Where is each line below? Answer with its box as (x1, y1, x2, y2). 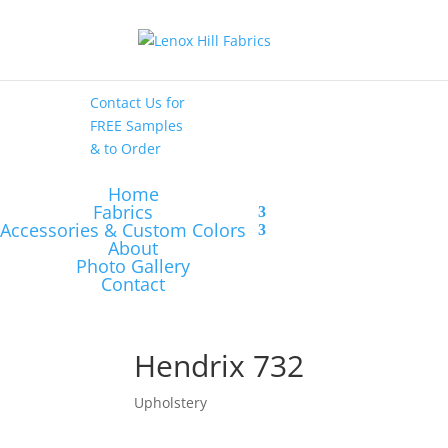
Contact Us (89, 92, 166, 112)
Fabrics (93, 199, 153, 224)
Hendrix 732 (134, 344, 305, 386)
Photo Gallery (76, 253, 190, 278)
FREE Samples (89, 115, 183, 135)
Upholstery (134, 392, 208, 412)
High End (328, 24, 390, 44)
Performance (180, 47, 267, 67)
